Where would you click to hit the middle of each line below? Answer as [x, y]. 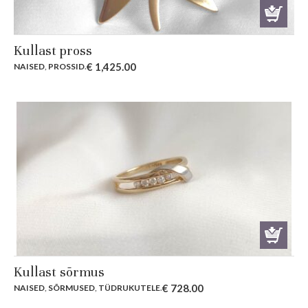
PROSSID [66, 66]
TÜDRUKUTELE [129, 288]
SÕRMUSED [71, 288]
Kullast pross [53, 51]
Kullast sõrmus [59, 272]
